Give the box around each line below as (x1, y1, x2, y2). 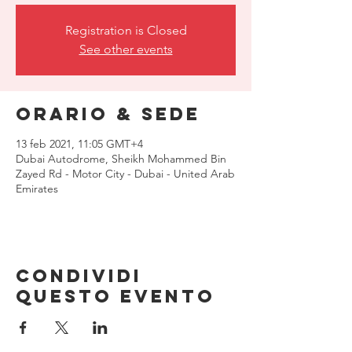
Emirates (16, 181, 58, 196)
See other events (79, 42, 173, 57)
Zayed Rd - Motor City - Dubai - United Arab (16, 167, 235, 181)
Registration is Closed (64, 23, 187, 38)
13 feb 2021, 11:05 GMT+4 (16, 137, 143, 151)
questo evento (16, 285, 215, 307)
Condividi (16, 265, 142, 287)
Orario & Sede (16, 103, 200, 125)
